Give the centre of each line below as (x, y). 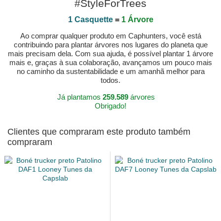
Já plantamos (80, 97)
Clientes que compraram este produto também (99, 132)
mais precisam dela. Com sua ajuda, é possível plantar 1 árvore (110, 54)
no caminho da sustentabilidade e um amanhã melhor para (110, 72)
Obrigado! (110, 106)
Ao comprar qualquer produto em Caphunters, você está (110, 36)
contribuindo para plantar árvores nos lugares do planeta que (110, 45)
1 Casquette (90, 20)
